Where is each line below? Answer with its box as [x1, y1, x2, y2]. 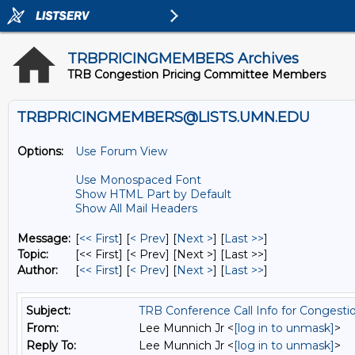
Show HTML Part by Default [75, 187, 231, 201]
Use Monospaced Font [75, 173, 201, 187]
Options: [17, 144, 63, 158]
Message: [17, 231, 71, 246]
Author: [17, 263, 58, 277]
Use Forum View [75, 144, 167, 158]
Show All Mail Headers [75, 201, 197, 216]
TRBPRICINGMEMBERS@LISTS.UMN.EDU [17, 109, 310, 126]
